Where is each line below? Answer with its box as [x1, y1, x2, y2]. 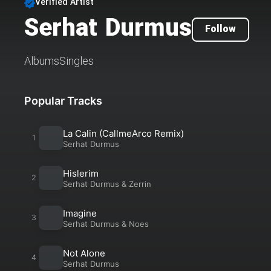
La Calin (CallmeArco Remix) [63, 127, 184, 139]
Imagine [63, 207, 97, 219]
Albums [24, 54, 59, 70]
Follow [205, 23, 236, 36]
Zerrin [129, 178, 151, 189]
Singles [59, 54, 94, 70]
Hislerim [63, 167, 99, 179]
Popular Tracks [24, 94, 102, 107]
